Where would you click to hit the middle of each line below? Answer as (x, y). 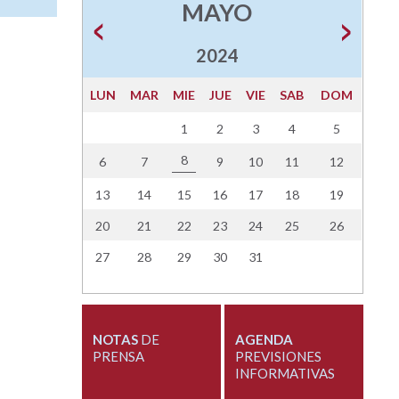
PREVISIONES (278, 357)
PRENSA (118, 357)
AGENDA (264, 340)
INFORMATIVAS (285, 374)
